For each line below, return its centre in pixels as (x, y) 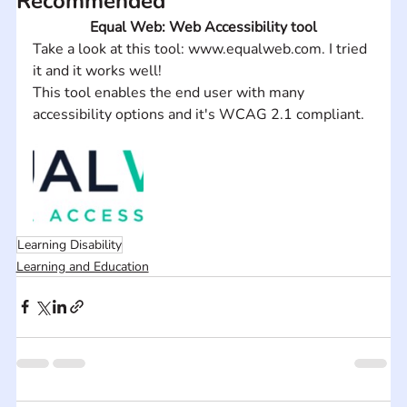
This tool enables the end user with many (170, 92)
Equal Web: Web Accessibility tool (203, 27)
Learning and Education (82, 266)
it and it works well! (97, 70)
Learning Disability (69, 244)
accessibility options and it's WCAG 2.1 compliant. (198, 114)
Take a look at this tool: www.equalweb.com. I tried (201, 49)
